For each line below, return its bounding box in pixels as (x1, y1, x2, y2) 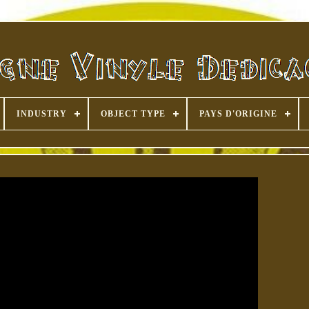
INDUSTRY (17, 109, 67, 119)
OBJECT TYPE (101, 109, 166, 119)
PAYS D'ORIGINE (199, 109, 277, 119)
